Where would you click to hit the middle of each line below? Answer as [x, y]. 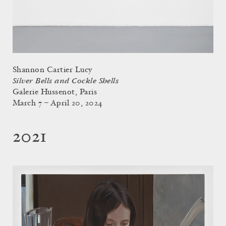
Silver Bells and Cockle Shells [66, 81]
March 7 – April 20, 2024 [58, 103]
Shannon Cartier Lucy [52, 70]
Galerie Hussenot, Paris [55, 92]
